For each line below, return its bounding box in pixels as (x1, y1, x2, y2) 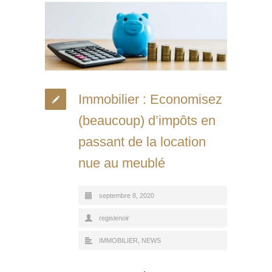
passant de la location (78, 134, 206, 149)
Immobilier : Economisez (78, 91, 222, 107)
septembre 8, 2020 (99, 191, 154, 199)
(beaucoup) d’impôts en (78, 112, 216, 128)
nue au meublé (78, 155, 165, 171)
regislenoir (99, 214, 129, 222)
